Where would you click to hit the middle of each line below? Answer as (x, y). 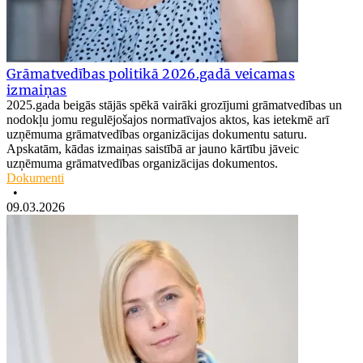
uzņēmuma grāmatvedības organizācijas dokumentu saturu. (157, 135)
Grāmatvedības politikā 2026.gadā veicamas (151, 74)
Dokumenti (35, 178)
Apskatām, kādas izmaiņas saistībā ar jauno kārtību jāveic (153, 149)
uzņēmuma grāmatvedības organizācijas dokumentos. (144, 164)
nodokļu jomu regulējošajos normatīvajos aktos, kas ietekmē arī (168, 120)
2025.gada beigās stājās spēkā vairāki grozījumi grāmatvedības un (174, 105)
